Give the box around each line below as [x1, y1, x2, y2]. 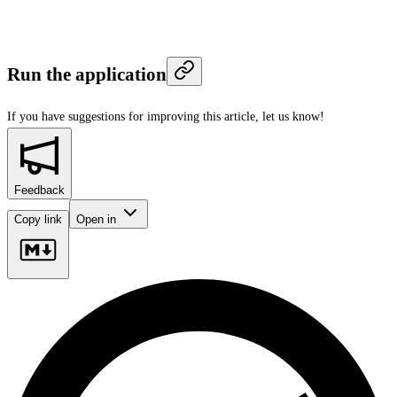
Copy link [14, 212, 62, 226]
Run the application [7, 64, 167, 86]
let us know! [262, 109, 324, 123]
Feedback [14, 183, 65, 197]
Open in [76, 212, 120, 226]
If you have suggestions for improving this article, [7, 109, 259, 123]
